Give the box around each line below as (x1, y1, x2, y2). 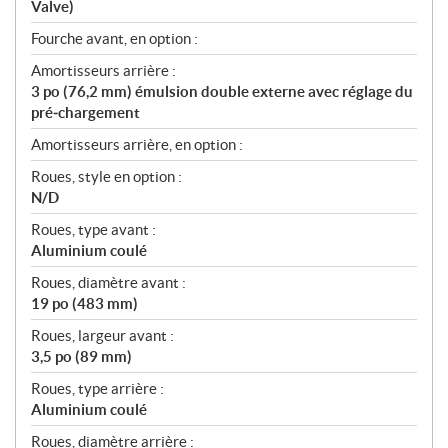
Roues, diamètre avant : (31, 274, 186, 292)
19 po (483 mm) (31, 295, 138, 313)
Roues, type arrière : (31, 380, 164, 398)
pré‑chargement (31, 104, 140, 122)
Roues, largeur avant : (31, 327, 174, 345)
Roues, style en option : (31, 168, 182, 186)
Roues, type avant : (31, 221, 156, 239)
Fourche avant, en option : (31, 30, 198, 48)
